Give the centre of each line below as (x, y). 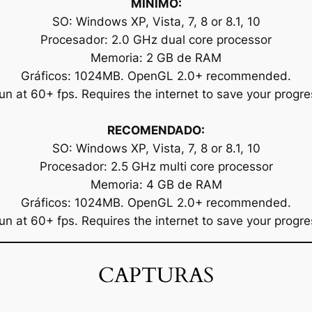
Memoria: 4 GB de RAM (156, 185)
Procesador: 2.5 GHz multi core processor (156, 167)
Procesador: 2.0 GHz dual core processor (156, 40)
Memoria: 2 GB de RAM (156, 58)
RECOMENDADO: (156, 131)
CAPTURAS (156, 275)
